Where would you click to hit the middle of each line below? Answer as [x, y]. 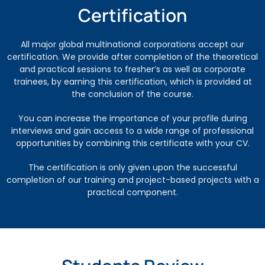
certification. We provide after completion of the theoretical [132, 56]
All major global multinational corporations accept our [132, 44]
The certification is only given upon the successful [132, 167]
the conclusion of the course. [132, 94]
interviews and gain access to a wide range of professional [132, 130]
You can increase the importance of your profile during [132, 118]
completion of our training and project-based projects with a [132, 180]
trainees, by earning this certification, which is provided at [132, 81]
